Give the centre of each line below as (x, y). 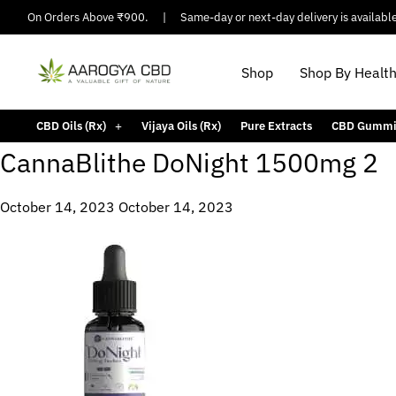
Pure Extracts (276, 126)
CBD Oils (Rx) (71, 126)
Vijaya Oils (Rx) (181, 126)
